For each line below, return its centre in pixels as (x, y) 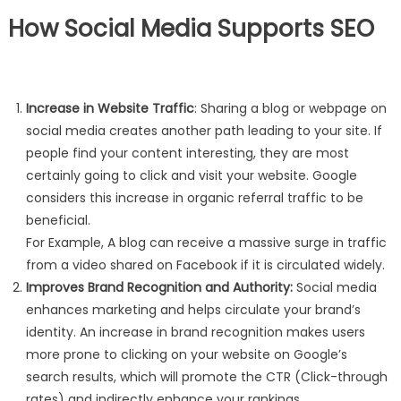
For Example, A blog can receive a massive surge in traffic (206, 243)
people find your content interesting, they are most (187, 154)
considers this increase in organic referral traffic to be (194, 198)
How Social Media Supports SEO (191, 29)
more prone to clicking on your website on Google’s (186, 355)
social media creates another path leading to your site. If (204, 131)
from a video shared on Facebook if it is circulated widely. (205, 265)
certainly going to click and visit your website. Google (191, 176)
